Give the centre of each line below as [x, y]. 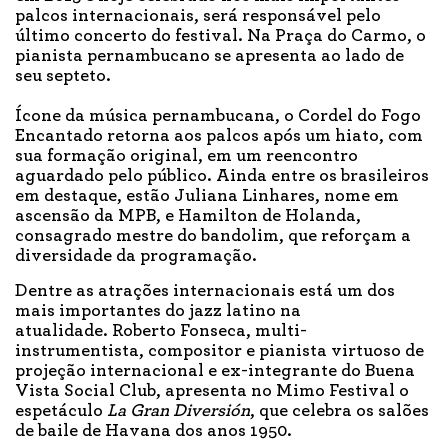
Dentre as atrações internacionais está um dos [205, 290]
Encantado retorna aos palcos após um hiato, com [219, 135]
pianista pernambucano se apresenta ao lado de [209, 55]
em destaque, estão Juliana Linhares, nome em [207, 195]
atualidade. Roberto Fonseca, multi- [161, 330]
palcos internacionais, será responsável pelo [198, 15]
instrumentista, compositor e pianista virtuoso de [219, 350]
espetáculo [61, 410]
